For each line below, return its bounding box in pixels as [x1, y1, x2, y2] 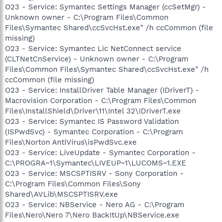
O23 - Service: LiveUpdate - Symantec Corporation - [5, 148, 196, 157]
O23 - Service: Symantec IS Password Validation [5, 116, 179, 126]
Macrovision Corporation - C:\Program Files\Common [5, 96, 196, 105]
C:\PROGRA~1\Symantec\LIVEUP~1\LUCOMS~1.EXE [5, 158, 186, 167]
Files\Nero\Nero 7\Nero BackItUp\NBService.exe [5, 210, 179, 220]
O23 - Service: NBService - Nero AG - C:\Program [5, 200, 184, 209]
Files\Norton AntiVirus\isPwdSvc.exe [5, 137, 137, 147]
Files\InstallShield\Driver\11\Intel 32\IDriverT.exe [5, 106, 181, 115]
